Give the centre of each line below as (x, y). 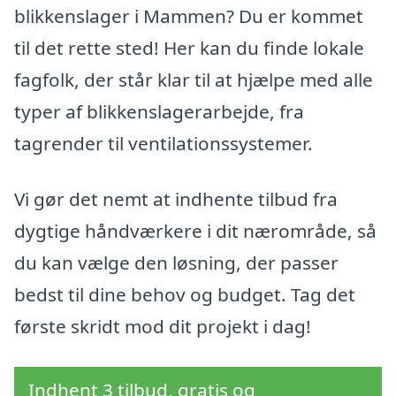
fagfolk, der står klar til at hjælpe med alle (194, 79)
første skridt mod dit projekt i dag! (163, 327)
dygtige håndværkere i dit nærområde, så (195, 231)
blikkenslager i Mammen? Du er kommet (189, 15)
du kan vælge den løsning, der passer (176, 263)
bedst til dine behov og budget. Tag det (185, 295)
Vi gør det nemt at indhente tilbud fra (176, 199)
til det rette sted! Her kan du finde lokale (189, 47)
